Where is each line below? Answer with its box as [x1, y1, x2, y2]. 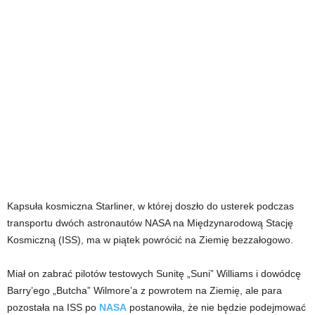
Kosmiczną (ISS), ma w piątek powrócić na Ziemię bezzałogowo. [7, 233, 293, 245]
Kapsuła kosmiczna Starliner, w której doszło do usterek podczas [7, 200, 294, 212]
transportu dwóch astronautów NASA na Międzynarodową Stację [7, 217, 293, 229]
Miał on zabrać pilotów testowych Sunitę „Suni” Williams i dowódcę [7, 267, 301, 279]
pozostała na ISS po [7, 301, 99, 313]
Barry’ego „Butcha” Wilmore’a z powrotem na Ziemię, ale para [7, 284, 282, 296]
